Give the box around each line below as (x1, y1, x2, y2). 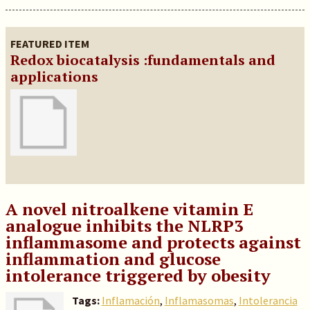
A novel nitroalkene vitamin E (5, 198, 253, 220)
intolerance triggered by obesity (5, 264, 271, 286)
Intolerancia (238, 293, 298, 307)
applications (10, 67, 98, 86)
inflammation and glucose (5, 248, 221, 270)
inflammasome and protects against (5, 231, 301, 253)
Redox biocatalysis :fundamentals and (10, 51, 275, 69)
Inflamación (101, 293, 160, 307)
